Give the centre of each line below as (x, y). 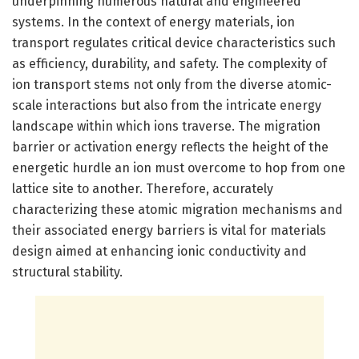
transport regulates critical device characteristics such (174, 42)
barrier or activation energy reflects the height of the (170, 147)
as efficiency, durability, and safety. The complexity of (169, 63)
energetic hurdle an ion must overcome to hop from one (179, 167)
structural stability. (67, 272)
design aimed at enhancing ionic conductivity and (159, 251)
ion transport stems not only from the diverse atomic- (172, 84)
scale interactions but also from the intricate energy (167, 105)
